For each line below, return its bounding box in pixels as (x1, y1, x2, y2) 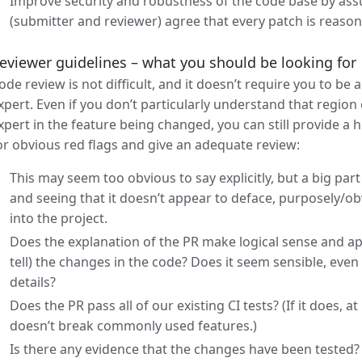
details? (10, 273, 56, 291)
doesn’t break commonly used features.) (10, 317, 257, 335)
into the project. (10, 209, 107, 227)
